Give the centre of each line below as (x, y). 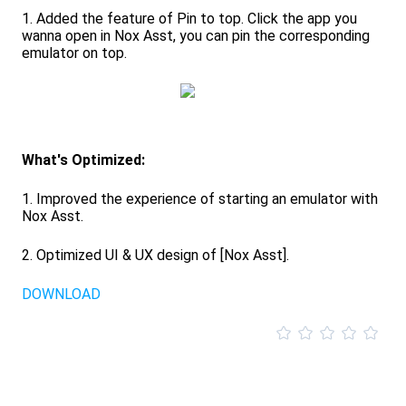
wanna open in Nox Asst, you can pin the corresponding (196, 36)
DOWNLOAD (61, 294)
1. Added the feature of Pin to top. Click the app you (189, 19)
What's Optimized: (85, 160)
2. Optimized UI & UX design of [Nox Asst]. (155, 255)
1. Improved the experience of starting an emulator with (200, 199)
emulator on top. (76, 53)
